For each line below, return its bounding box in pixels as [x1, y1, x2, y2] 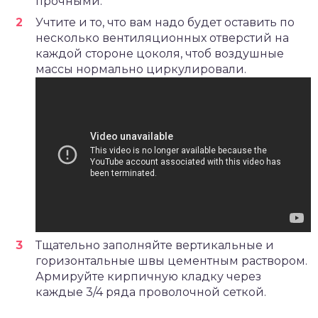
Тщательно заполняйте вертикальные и [35, 238, 274, 253]
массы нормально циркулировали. [35, 62, 246, 76]
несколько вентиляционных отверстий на [35, 31, 289, 45]
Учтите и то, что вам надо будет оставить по [35, 15, 295, 29]
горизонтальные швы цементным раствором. [35, 254, 307, 268]
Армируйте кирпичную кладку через [35, 270, 261, 284]
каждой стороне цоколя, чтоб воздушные [35, 46, 284, 60]
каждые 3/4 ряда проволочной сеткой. [35, 285, 266, 300]
